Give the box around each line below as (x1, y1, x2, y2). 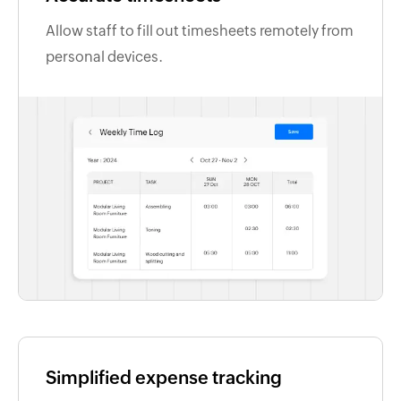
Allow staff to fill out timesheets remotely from (46, 22, 354, 40)
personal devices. (46, 48, 163, 66)
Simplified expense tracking (46, 367, 282, 388)
